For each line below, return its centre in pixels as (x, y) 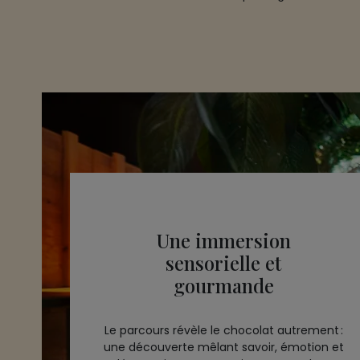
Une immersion (223, 240)
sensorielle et (224, 263)
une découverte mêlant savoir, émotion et (223, 347)
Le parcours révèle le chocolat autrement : (223, 330)
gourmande (223, 285)
